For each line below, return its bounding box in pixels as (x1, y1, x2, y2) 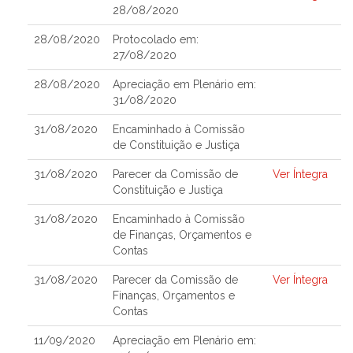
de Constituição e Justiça (113, 139, 240, 151)
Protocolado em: (113, 33, 199, 46)
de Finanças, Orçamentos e (113, 229, 251, 241)
